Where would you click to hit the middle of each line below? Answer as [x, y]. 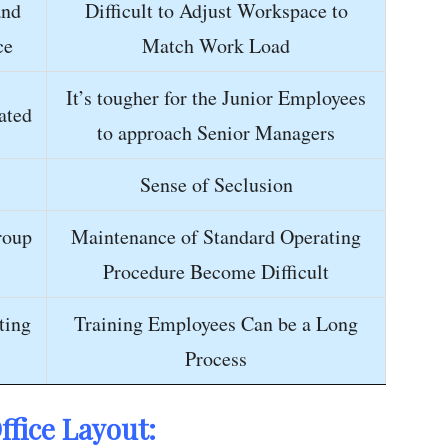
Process [216, 358]
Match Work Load [216, 45]
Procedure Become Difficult [216, 271]
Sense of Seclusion [216, 184]
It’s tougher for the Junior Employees [216, 97]
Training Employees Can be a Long [216, 323]
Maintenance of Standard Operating [216, 236]
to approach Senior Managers [216, 132]
